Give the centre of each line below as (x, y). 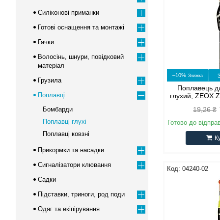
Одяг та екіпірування (69, 209)
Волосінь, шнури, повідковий (81, 57)
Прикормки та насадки (71, 150)
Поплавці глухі (65, 122)
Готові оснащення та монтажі (81, 27)
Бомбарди (58, 109)
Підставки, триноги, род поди (81, 194)
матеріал (51, 66)
